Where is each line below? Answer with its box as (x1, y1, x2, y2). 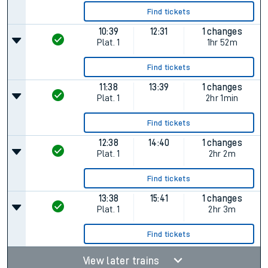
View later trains (83, 255, 162, 266)
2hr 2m (208, 149, 236, 159)
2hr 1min (205, 93, 239, 103)
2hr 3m (208, 205, 236, 214)
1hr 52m (206, 38, 238, 47)
